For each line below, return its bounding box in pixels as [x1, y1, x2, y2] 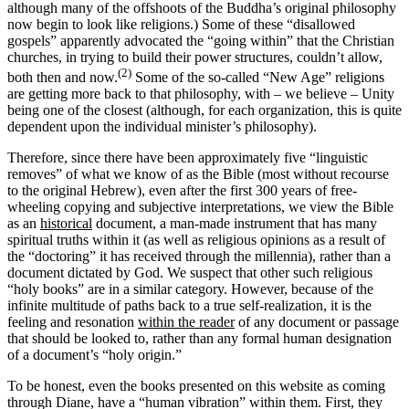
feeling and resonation [7, 314, 138, 330]
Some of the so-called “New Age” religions [131, 69, 384, 86]
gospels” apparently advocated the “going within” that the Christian [7, 32, 394, 48]
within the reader [138, 314, 235, 330]
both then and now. [7, 69, 118, 86]
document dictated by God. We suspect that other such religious [7, 265, 372, 281]
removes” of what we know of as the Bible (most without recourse [7, 166, 389, 183]
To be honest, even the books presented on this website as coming [7, 378, 385, 394]
